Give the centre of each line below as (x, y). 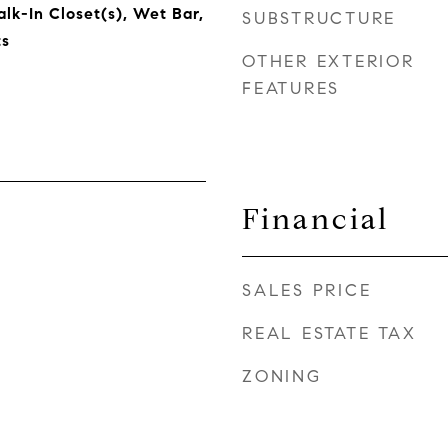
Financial (315, 219)
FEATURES (291, 88)
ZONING (282, 376)
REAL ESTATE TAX (329, 333)
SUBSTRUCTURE (319, 18)
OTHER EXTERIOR (328, 61)
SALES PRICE (307, 290)
